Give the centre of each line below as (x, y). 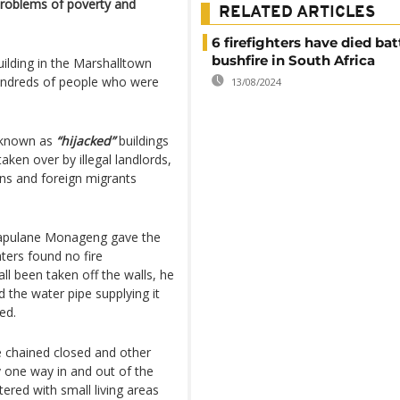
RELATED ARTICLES (297, 13)
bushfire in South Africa (293, 60)
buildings (142, 141)
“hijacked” (86, 141)
